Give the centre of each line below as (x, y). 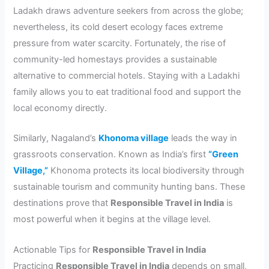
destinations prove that (62, 203)
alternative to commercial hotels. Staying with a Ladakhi (127, 75)
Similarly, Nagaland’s (56, 138)
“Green (224, 155)
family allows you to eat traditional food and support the (127, 92)
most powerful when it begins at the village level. (112, 219)
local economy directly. (60, 108)
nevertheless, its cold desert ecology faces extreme (118, 27)
